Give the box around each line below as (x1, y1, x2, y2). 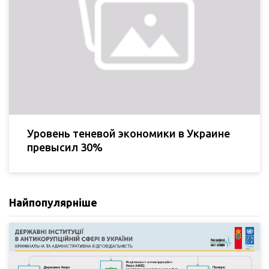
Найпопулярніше (9, 196, 97, 208)
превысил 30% (27, 141, 103, 153)
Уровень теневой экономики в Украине (27, 127, 230, 139)
